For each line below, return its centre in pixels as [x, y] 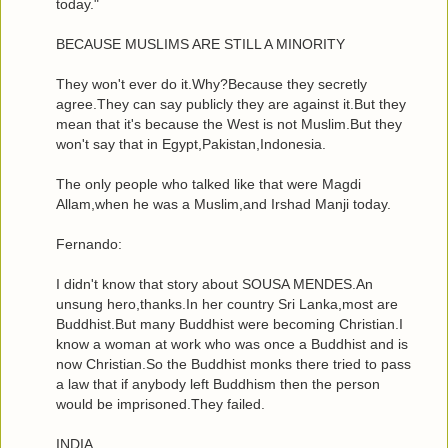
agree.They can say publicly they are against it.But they [231, 104]
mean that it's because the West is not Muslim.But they [229, 124]
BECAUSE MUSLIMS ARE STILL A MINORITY [200, 44]
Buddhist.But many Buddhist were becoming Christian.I [229, 324]
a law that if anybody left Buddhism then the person [218, 384]
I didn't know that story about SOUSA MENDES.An [214, 284]
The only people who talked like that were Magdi [208, 184]
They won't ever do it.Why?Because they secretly [211, 84]
